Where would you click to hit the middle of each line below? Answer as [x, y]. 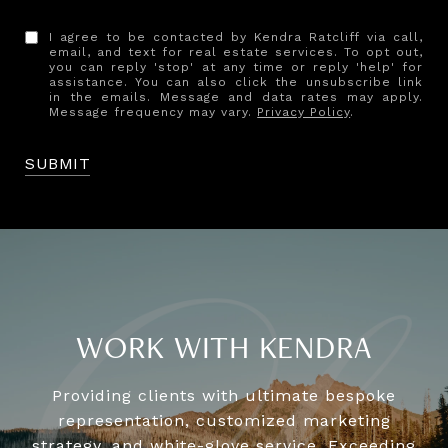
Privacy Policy [304, 111]
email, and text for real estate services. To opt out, [236, 51]
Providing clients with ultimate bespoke [224, 395]
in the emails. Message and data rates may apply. [236, 96]
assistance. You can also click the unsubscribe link [236, 81]
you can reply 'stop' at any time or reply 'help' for [236, 66]
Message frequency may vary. [153, 111]
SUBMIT [57, 163]
